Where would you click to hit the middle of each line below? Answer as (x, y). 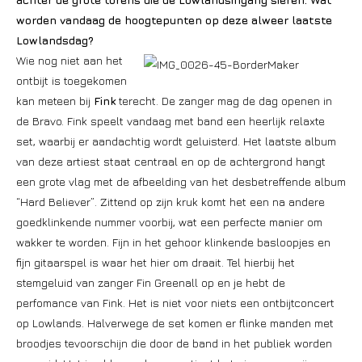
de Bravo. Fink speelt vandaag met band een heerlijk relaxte (170, 121)
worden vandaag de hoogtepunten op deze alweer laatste (174, 20)
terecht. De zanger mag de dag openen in (224, 101)
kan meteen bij (55, 101)
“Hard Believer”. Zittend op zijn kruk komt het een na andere (170, 202)
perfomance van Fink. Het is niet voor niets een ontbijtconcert (175, 303)
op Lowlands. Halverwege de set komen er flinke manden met (175, 323)
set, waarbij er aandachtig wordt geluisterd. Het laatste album (176, 141)
